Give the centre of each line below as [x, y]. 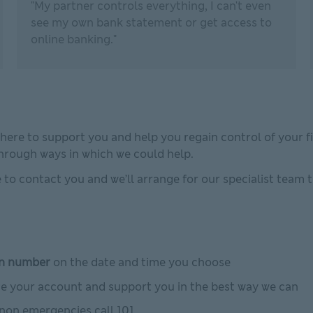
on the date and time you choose [140, 262]
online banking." [74, 39]
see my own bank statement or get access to [151, 23]
